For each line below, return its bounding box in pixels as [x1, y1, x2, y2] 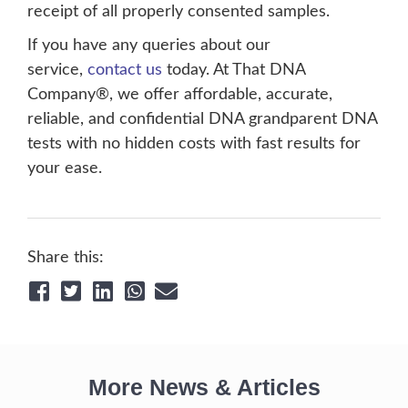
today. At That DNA [162, 62, 305, 79]
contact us [87, 62, 162, 79]
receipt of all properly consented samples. [27, 4, 330, 21]
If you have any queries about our [27, 37, 270, 55]
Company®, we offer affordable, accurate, [27, 87, 332, 104]
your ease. [27, 160, 102, 178]
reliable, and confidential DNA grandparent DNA [27, 111, 377, 128]
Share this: [27, 250, 104, 267]
